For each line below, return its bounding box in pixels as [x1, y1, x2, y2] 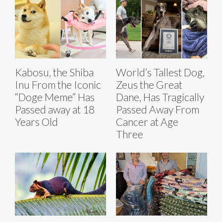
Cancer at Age [116, 115, 178, 128]
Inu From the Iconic [15, 78, 101, 91]
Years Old [15, 115, 58, 128]
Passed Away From [116, 103, 199, 116]
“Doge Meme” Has [15, 91, 95, 104]
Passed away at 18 [15, 103, 95, 116]
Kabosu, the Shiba [15, 66, 94, 79]
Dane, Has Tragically [116, 91, 204, 104]
